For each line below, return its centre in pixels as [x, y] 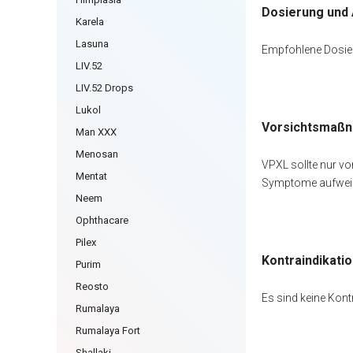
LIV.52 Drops [104, 88]
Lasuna [92, 44]
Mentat [91, 176]
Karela [90, 22]
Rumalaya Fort [108, 331]
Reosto [92, 286]
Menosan [97, 154]
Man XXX [96, 132]
